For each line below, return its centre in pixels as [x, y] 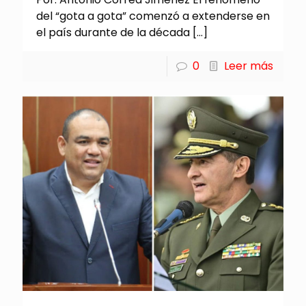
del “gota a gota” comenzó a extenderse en [153, 16]
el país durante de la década [113, 33]
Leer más [249, 66]
